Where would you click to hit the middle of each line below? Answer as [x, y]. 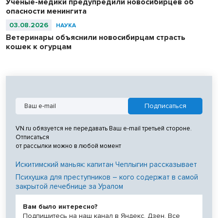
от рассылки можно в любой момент [68, 146]
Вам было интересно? [60, 207]
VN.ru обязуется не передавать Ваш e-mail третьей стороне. [104, 129]
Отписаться [32, 137]
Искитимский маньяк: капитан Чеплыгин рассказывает [106, 165]
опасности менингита [46, 11]
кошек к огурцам [39, 47]
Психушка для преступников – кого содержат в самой [107, 177]
